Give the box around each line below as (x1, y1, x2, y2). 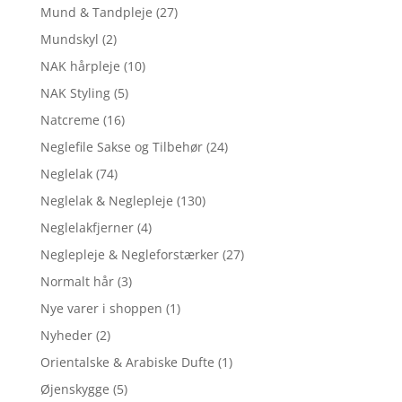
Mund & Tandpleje (39, 3, 153, 21)
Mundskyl (39, 30, 99, 48)
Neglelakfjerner (39, 218, 134, 236)
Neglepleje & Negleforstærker (39, 245, 219, 263)
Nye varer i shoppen (39, 299, 162, 317)
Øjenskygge (39, 380, 109, 398)
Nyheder (39, 326, 92, 344)
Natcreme (39, 110, 100, 128)
